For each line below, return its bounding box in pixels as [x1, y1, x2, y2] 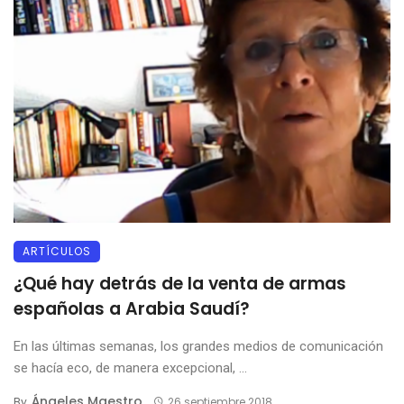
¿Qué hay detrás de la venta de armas [14, 271, 346, 296]
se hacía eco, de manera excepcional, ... [14, 359, 247, 376]
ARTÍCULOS [23, 243, 91, 259]
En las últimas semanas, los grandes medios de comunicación [14, 337, 383, 354]
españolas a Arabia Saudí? [14, 296, 250, 321]
